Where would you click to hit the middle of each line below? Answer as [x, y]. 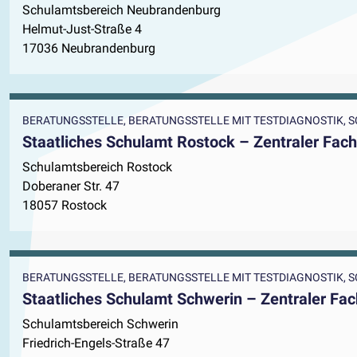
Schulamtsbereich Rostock [97, 167]
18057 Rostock [65, 206]
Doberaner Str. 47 [71, 186]
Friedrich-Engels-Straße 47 [96, 343]
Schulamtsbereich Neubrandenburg [122, 10]
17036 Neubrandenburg [89, 49]
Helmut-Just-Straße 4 [82, 29]
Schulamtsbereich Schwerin [100, 324]
